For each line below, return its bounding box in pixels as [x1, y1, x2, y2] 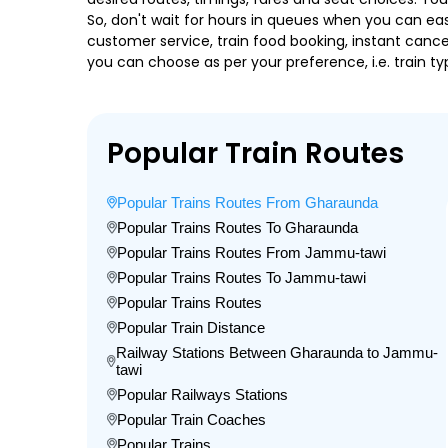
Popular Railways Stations [117, 386, 288, 403]
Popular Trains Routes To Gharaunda [117, 219, 358, 236]
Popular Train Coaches [117, 411, 266, 428]
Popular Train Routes [107, 134, 404, 173]
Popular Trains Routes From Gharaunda [117, 194, 378, 211]
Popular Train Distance [117, 319, 265, 336]
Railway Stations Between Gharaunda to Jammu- [116, 344, 439, 361]
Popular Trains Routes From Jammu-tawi [117, 244, 386, 261]
